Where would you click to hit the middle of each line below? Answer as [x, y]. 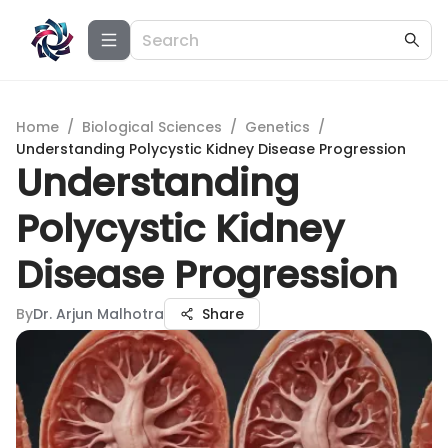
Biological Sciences [152, 127]
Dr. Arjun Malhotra [98, 314]
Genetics [277, 127]
